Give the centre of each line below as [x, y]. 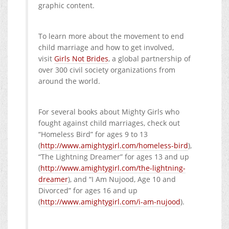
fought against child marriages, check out [109, 123]
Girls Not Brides [81, 58]
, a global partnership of [150, 58]
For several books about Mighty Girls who [109, 111]
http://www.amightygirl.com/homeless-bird [114, 145]
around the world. [69, 81]
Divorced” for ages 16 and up [88, 190]
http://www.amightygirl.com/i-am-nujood [110, 201]
